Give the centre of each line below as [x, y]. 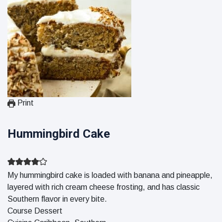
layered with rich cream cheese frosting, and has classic [104, 187]
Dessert [48, 211]
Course [21, 211]
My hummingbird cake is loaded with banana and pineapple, [110, 175]
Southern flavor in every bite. [57, 199]
